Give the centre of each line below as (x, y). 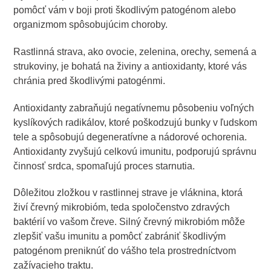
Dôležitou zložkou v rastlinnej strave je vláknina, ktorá (128, 193)
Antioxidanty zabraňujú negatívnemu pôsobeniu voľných (134, 108)
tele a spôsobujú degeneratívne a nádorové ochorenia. (130, 137)
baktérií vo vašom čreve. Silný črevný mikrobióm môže (129, 222)
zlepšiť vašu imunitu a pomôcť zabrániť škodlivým (120, 237)
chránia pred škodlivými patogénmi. (90, 80)
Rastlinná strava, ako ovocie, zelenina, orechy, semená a (135, 51)
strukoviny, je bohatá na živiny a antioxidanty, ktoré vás (130, 66)
